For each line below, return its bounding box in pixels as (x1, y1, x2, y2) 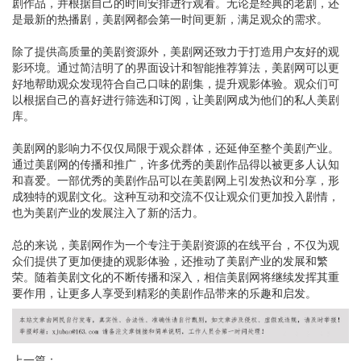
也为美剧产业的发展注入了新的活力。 (12, 204, 204, 220)
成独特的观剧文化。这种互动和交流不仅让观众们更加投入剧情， (12, 188, 339, 204)
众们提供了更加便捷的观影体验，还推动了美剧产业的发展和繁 (12, 252, 328, 268)
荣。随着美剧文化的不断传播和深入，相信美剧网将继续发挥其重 (12, 268, 339, 284)
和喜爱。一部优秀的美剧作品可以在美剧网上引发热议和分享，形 (12, 172, 339, 188)
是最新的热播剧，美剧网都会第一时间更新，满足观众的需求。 (12, 10, 328, 27)
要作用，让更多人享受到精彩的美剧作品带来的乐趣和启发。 (12, 284, 317, 301)
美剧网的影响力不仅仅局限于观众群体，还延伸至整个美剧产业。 (12, 139, 339, 156)
